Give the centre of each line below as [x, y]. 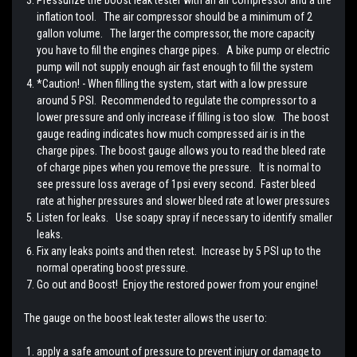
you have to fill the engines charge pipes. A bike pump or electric [184, 50]
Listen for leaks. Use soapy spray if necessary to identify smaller [185, 217]
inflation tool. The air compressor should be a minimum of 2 [175, 16]
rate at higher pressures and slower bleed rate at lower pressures [184, 200]
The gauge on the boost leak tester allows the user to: [145, 318]
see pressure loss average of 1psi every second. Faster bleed [177, 184]
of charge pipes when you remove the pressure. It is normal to [179, 167]
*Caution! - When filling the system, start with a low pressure [173, 83]
